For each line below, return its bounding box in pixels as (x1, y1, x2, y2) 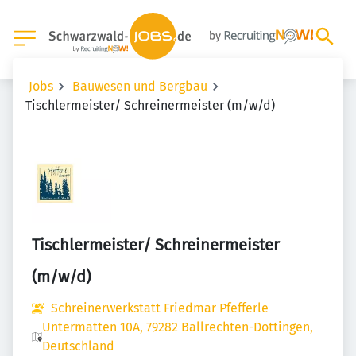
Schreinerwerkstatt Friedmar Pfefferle (51, 300, 269, 315)
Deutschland (41, 339, 114, 354)
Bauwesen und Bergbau (72, 79, 207, 94)
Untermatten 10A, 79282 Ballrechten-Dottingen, (41, 319, 313, 335)
